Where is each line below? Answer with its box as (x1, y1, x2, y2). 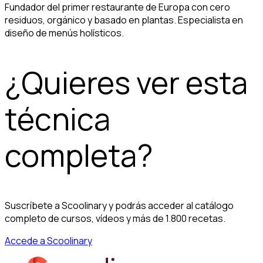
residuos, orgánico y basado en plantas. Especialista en (5, 13, 243, 26)
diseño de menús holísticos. (5, 26, 124, 39)
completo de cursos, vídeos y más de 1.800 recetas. (5, 211, 225, 225)
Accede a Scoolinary (5, 234, 92, 247)
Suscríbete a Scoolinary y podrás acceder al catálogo (5, 198, 234, 212)
